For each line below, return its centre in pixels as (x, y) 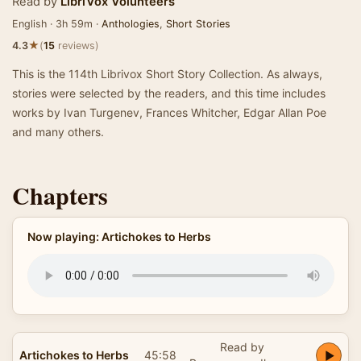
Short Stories (198, 24)
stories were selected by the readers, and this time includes (169, 93)
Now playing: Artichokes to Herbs (119, 237)
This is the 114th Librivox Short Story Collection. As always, (167, 74)
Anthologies (131, 24)
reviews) (77, 46)
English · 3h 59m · (57, 24)
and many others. (58, 132)
